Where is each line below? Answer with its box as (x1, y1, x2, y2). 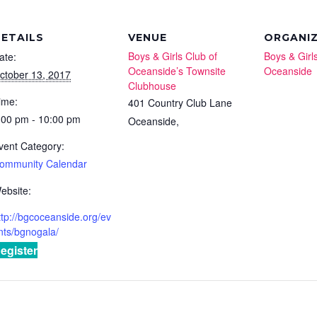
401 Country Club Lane (128, 96, 232, 110)
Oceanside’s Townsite (128, 64, 226, 78)
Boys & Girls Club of (128, 49, 217, 63)
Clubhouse (128, 79, 176, 93)
